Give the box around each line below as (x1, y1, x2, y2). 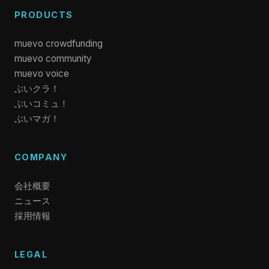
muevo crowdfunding (14, 38, 103, 49)
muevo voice (14, 68, 69, 79)
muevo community (14, 53, 92, 64)
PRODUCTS (14, 10, 73, 20)
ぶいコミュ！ (14, 98, 68, 109)
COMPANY (14, 152, 68, 162)
